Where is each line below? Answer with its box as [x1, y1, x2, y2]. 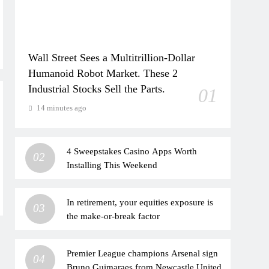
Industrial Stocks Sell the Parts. [28, 83, 166, 95]
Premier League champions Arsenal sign [67, 248, 219, 258]
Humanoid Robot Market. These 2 [28, 67, 178, 79]
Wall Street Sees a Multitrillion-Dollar [28, 52, 196, 64]
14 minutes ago [37, 103, 87, 112]
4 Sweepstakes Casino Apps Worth [67, 146, 198, 156]
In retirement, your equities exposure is [67, 197, 214, 207]
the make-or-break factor [67, 211, 160, 221]
